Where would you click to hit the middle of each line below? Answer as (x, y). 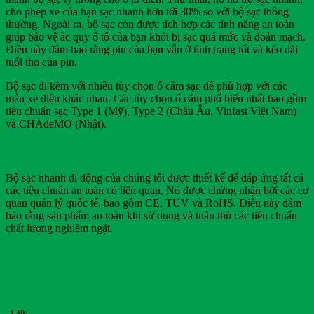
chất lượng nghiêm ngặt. (59, 228)
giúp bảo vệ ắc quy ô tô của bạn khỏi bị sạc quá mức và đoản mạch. (156, 36)
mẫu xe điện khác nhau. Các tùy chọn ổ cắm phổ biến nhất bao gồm (156, 98)
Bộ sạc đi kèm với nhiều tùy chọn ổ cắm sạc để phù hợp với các (146, 86)
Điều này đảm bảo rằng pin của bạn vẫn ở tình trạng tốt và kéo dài (152, 49)
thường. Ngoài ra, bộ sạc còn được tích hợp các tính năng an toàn (150, 24)
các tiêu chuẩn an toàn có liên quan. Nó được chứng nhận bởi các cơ (157, 190)
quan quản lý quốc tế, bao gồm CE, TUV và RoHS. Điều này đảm (153, 203)
